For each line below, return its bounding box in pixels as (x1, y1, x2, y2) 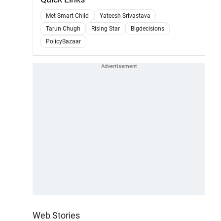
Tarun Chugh (46, 25, 80, 32)
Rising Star (91, 25, 120, 32)
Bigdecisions (131, 25, 164, 32)
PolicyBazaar (46, 37, 81, 45)
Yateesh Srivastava (100, 12, 150, 19)
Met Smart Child (46, 12, 89, 19)
